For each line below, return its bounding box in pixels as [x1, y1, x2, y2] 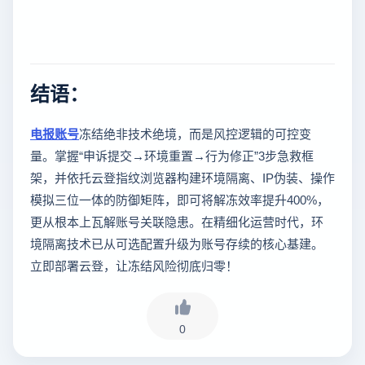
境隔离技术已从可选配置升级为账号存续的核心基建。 [30, 235, 323, 253]
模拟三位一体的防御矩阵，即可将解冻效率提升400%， [30, 191, 329, 209]
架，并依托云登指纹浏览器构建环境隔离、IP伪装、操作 [30, 169, 335, 187]
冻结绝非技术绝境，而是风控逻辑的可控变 [79, 125, 311, 143]
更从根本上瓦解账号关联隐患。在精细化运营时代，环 [30, 213, 323, 231]
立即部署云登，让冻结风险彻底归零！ [30, 257, 238, 275]
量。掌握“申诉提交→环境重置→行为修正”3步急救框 [30, 147, 314, 165]
